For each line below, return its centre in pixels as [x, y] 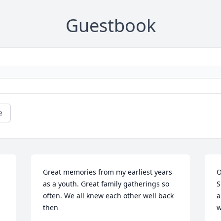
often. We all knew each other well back [109, 196]
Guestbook [110, 26]
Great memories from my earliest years [108, 172]
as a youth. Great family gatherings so [106, 184]
